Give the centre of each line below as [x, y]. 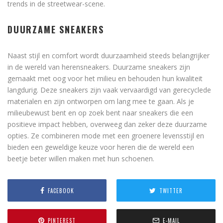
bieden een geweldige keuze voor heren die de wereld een [101, 147]
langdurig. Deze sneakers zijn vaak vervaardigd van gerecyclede [109, 90]
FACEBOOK [61, 190]
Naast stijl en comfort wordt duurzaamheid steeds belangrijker [109, 56]
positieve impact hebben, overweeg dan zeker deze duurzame [107, 124]
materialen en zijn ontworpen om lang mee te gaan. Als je [101, 102]
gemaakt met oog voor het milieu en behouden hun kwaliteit [105, 79]
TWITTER [171, 190]
